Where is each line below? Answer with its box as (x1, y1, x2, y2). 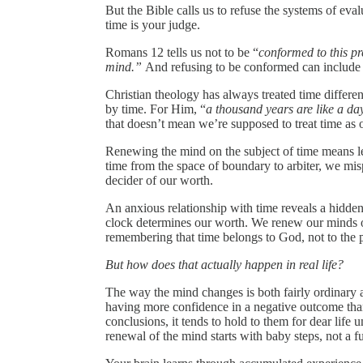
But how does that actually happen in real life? (105, 258, 344, 272)
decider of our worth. (105, 173, 213, 188)
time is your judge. (105, 18, 200, 32)
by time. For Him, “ (105, 102, 206, 117)
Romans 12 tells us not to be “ (105, 45, 258, 60)
